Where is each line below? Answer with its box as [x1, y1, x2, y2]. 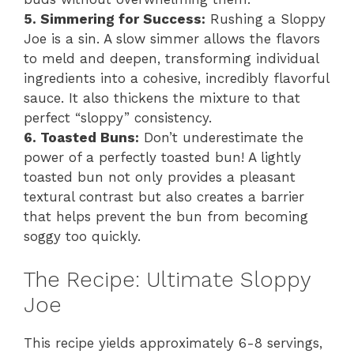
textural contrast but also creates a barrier [24, 189, 304, 205]
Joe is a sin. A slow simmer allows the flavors [24, 31, 320, 47]
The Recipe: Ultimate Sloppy [24, 266, 311, 292]
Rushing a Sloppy [205, 11, 326, 28]
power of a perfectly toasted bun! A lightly [24, 149, 301, 166]
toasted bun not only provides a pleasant [24, 169, 296, 186]
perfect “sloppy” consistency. [24, 110, 212, 126]
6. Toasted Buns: [24, 130, 139, 146]
